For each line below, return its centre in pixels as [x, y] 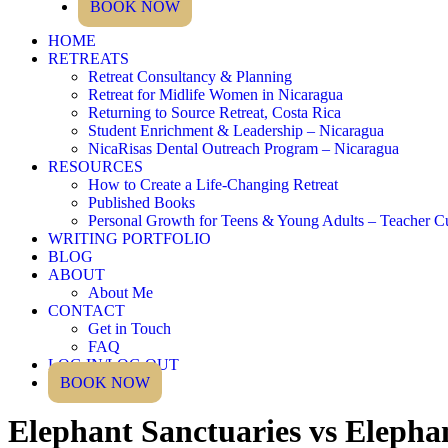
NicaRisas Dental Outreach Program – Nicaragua [243, 148]
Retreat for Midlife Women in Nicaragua [215, 94]
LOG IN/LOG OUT [113, 364]
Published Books [141, 202]
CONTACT [86, 310]
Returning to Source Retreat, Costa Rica [214, 112]
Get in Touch [129, 328]
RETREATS [88, 58]
